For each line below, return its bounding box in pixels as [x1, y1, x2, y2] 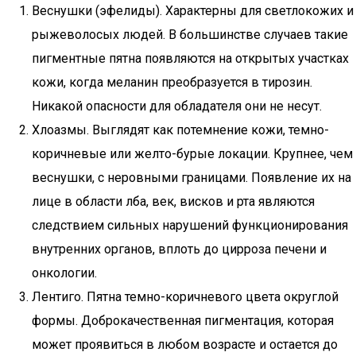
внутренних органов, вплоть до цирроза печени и [32, 242, 327, 257]
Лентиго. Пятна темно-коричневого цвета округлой [32, 289, 339, 304]
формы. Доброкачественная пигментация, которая [32, 313, 334, 328]
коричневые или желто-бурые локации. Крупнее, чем [32, 146, 353, 161]
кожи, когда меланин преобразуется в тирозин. [32, 75, 312, 90]
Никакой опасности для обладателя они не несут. [32, 99, 322, 114]
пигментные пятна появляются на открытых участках [32, 51, 349, 66]
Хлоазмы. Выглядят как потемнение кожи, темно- [32, 122, 329, 137]
